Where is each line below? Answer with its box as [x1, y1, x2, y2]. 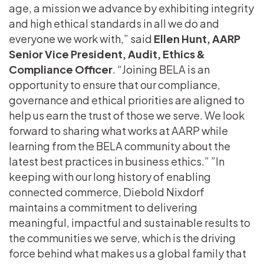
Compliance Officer [9, 62, 113, 76]
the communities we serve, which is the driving [9, 230, 236, 245]
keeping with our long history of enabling [9, 169, 211, 183]
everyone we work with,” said [9, 31, 152, 45]
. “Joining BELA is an [113, 62, 210, 76]
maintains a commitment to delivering [9, 200, 197, 214]
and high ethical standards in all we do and [9, 16, 219, 30]
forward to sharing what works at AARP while [9, 123, 228, 137]
